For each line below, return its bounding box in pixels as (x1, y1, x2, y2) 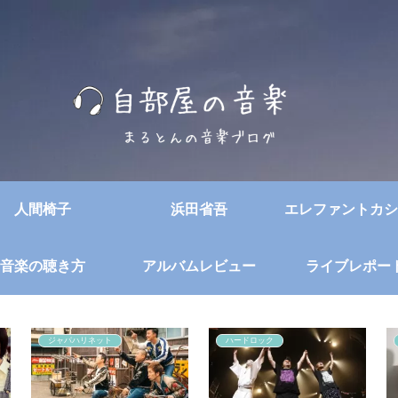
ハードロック (225, 335, 274, 345)
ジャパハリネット (47, 335, 112, 345)
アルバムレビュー (142, 258, 256, 274)
